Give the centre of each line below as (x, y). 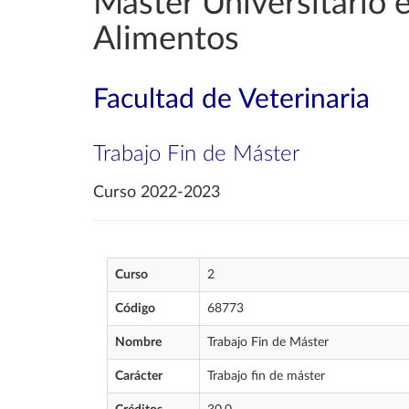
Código (135, 309)
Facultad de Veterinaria (231, 100)
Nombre (138, 342)
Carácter (139, 376)
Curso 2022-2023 (157, 193)
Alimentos (166, 39)
